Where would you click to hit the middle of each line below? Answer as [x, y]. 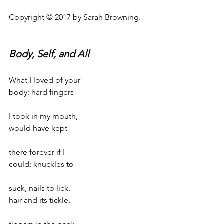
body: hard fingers [41, 92]
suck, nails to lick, [40, 188]
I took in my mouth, [43, 116]
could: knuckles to [41, 164]
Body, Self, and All [49, 54]
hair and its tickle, [40, 200]
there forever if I [37, 152]
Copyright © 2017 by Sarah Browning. [75, 17]
